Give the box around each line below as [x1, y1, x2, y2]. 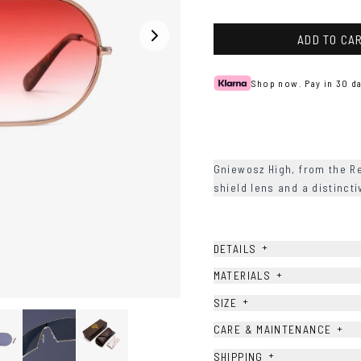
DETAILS [213, 241, 257, 255]
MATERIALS [213, 268, 271, 283]
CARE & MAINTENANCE [213, 322, 332, 337]
